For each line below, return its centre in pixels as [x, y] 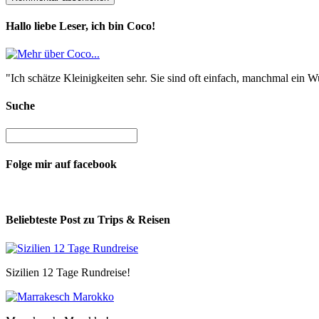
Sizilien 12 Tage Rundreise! [68, 272]
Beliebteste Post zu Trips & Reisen [88, 220]
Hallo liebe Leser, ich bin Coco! [80, 26]
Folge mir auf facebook [61, 164]
